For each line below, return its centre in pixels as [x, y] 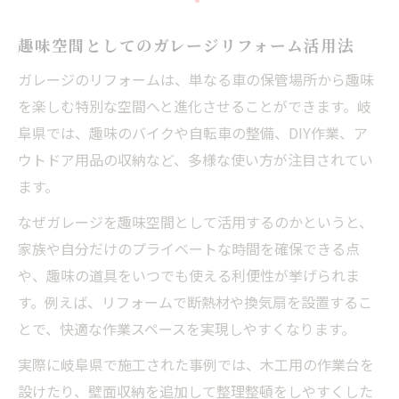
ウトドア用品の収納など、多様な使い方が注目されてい [195, 159]
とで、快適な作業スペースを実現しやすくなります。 [187, 328]
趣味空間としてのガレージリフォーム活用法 [186, 45]
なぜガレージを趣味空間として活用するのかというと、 [195, 221]
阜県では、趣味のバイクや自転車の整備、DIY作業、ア [193, 132]
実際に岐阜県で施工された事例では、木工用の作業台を [196, 364]
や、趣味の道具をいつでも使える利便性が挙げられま [189, 275]
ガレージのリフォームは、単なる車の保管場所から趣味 [196, 79]
